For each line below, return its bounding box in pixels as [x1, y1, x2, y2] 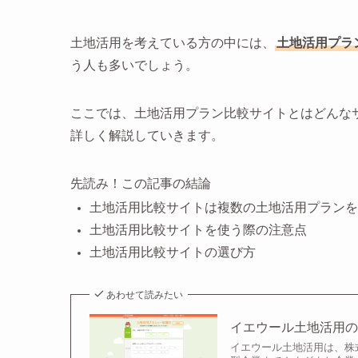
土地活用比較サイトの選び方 [89, 246, 256, 260]
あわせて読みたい [106, 290, 183, 300]
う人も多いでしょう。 [70, 59, 198, 73]
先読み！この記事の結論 [70, 177, 211, 191]
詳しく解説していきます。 [70, 129, 224, 143]
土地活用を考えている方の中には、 [70, 37, 275, 50]
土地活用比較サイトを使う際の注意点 [89, 224, 307, 237]
